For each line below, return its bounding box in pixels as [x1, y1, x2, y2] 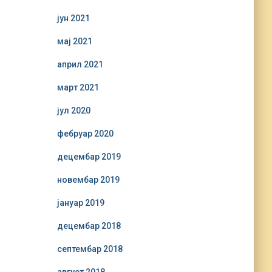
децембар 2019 [56, 152, 121, 161]
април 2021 [56, 59, 103, 69]
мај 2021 [56, 36, 92, 46]
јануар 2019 [56, 198, 104, 208]
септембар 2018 [56, 244, 123, 254]
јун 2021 [56, 13, 90, 23]
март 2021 [56, 83, 99, 92]
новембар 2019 [56, 175, 120, 185]
